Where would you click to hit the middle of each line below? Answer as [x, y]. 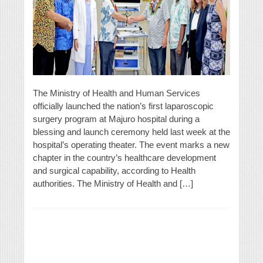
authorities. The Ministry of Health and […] [113, 184]
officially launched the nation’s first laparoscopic [123, 106]
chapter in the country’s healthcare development [124, 158]
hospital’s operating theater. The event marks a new [131, 145]
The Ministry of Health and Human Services [117, 93]
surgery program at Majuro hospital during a [116, 119]
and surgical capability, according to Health [114, 171]
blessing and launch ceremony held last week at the [131, 132]
